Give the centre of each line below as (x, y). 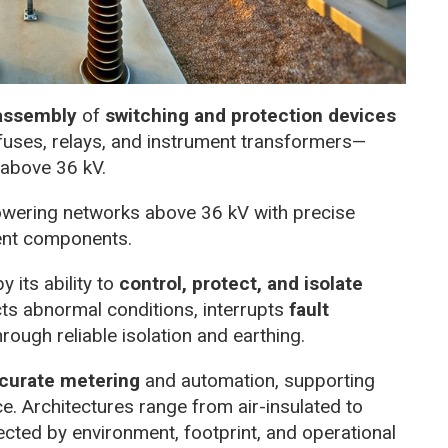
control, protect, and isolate (241, 284)
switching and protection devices (250, 116)
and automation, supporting (257, 381)
